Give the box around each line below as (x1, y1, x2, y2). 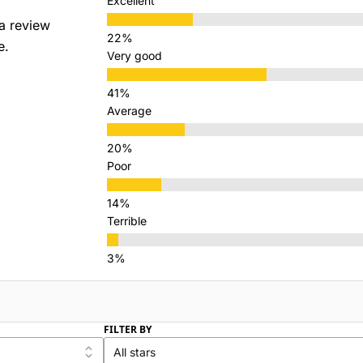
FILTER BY (104, 322, 152, 336)
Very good (107, 48, 162, 62)
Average (107, 103, 152, 117)
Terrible (107, 213, 147, 228)
